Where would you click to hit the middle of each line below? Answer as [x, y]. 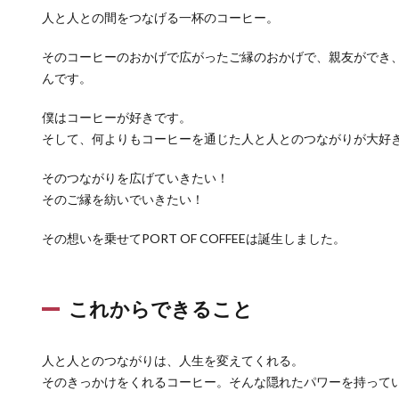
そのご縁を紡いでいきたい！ [123, 199]
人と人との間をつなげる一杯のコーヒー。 [160, 18]
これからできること [161, 309]
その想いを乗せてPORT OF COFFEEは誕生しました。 [194, 239]
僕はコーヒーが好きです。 [117, 118]
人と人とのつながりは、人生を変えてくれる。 [173, 361]
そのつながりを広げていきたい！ [135, 178]
